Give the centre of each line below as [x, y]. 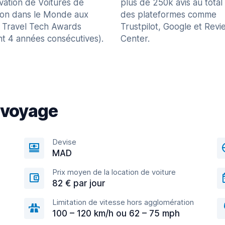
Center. [135, 39]
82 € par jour [79, 183]
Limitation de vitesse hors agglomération [123, 202]
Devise [64, 142]
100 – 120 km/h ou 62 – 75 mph [116, 213]
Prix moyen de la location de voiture [114, 172]
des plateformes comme [168, 15]
